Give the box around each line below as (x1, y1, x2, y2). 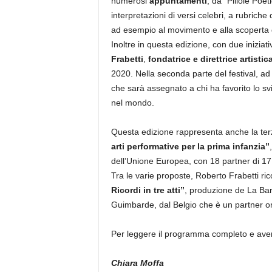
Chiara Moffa (110, 258, 164, 268)
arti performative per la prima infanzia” (110, 141, 270, 151)
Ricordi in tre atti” (110, 185, 185, 195)
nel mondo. (110, 98, 154, 107)
